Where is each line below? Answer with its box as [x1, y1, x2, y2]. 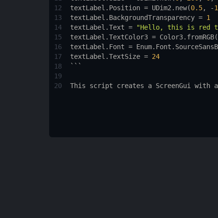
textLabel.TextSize [70, 53, 140, 60]
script [89, 82, 113, 90]
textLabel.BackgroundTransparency [70, 14, 195, 21]
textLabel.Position [70, 4, 140, 12]
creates [116, 82, 144, 90]
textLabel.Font [70, 43, 125, 51]
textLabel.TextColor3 [70, 33, 148, 41]
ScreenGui [155, 82, 191, 90]
